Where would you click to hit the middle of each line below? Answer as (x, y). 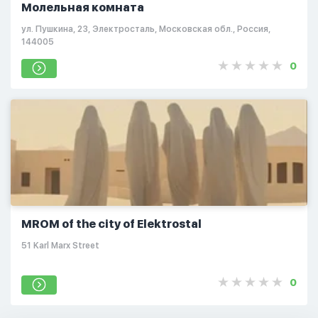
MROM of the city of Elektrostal (111, 224)
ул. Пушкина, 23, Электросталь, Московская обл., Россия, (146, 29)
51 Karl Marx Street (60, 245)
